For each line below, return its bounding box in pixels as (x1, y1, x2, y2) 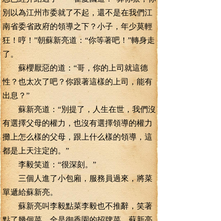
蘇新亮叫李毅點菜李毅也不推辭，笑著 (2, 202, 152, 210)
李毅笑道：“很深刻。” (2, 160, 96, 169)
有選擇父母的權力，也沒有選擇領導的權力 (2, 119, 152, 127)
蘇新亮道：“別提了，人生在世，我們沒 (2, 105, 156, 113)
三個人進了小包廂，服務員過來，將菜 (2, 174, 152, 183)
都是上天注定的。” (2, 147, 69, 155)
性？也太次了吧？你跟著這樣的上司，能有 (2, 77, 152, 86)
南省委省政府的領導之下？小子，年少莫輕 (2, 22, 152, 31)
